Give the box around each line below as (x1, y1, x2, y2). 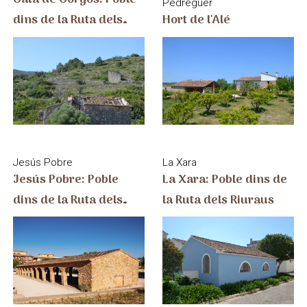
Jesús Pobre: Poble (12, 169, 119, 190)
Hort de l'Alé (162, 10, 231, 30)
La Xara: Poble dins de (162, 169, 288, 190)
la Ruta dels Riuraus (162, 190, 275, 210)
